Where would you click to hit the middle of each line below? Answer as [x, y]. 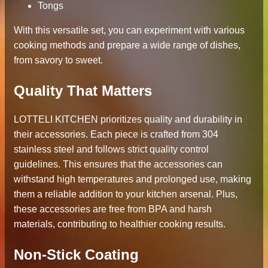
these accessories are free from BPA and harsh [113, 209]
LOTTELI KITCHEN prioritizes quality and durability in [128, 120]
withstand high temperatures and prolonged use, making [133, 179]
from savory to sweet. [58, 60]
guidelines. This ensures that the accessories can [118, 165]
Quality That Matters [83, 91]
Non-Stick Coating [76, 255]
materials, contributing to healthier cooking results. [120, 224]
